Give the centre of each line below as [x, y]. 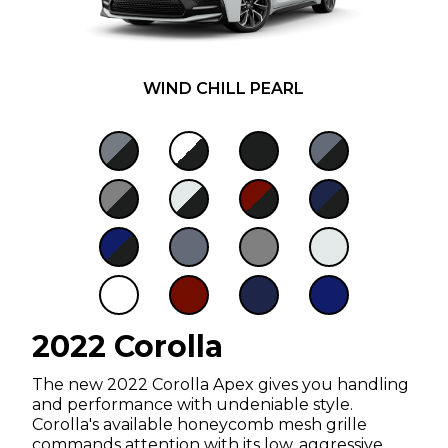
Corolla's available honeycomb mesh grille [200, 424]
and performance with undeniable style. [193, 404]
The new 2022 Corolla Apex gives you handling [221, 384]
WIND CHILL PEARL [224, 88]
